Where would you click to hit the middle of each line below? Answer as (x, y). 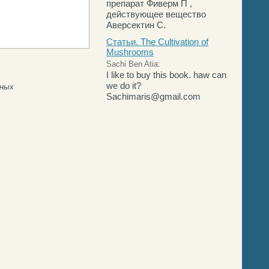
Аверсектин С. (136, 25)
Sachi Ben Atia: (133, 64)
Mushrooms (130, 52)
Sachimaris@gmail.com (153, 96)
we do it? (124, 86)
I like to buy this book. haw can (166, 75)
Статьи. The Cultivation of (157, 42)
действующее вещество (156, 14)
